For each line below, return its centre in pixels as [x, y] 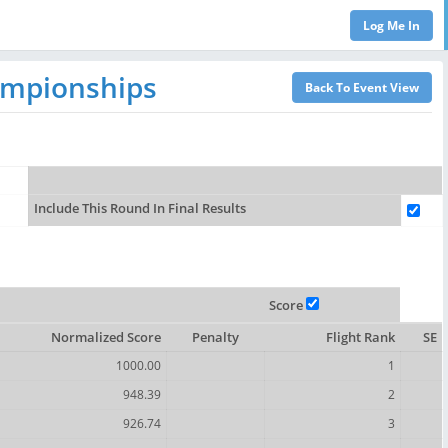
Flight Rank [360, 337]
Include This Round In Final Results [140, 208]
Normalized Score [106, 337]
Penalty [215, 337]
